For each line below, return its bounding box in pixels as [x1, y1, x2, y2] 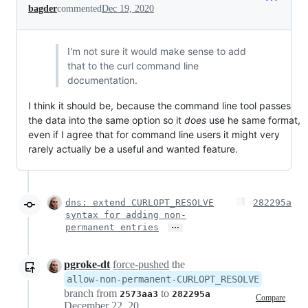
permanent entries [65, 222, 159, 233]
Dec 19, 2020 [102, 3, 154, 14]
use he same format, [206, 114, 300, 126]
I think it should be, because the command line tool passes [28, 100, 291, 112]
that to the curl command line [67, 60, 199, 72]
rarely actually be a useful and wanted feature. [28, 143, 238, 155]
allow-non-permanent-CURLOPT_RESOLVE [67, 274, 259, 285]
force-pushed [113, 258, 169, 271]
